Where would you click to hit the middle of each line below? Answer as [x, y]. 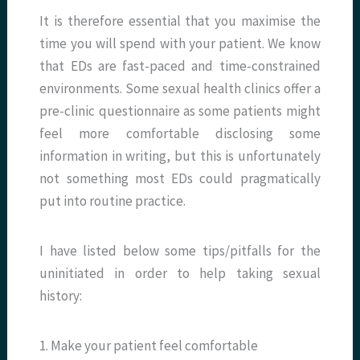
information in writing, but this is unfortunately [180, 156]
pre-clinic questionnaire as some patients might [180, 111]
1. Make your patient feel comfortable [149, 346]
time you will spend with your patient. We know [180, 44]
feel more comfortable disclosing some [180, 134]
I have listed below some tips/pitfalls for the [180, 251]
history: [61, 296]
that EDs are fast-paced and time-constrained [180, 66]
